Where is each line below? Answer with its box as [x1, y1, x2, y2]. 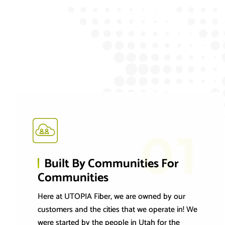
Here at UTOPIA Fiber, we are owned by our [38, 190, 185, 204]
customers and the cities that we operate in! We [38, 203, 197, 217]
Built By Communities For [44, 154, 179, 174]
